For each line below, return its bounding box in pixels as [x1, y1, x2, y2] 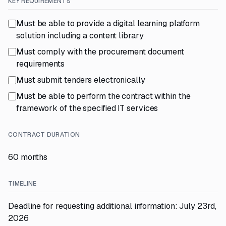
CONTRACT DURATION [8, 131, 80, 139]
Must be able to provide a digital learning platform [16, 18, 200, 29]
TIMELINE [8, 180, 37, 188]
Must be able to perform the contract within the [16, 91, 191, 101]
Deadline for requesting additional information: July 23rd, [8, 201, 216, 211]
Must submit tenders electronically [16, 75, 145, 85]
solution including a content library [16, 30, 144, 41]
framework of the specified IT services [16, 103, 158, 114]
